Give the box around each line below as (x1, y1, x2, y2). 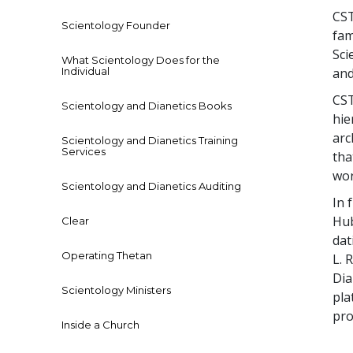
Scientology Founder (61, 19, 170, 32)
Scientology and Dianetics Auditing (61, 180, 241, 193)
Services (61, 145, 106, 158)
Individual (61, 65, 110, 78)
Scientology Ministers (61, 284, 171, 297)
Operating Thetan (61, 249, 152, 262)
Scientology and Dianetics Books (61, 99, 232, 113)
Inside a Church (61, 318, 139, 332)
